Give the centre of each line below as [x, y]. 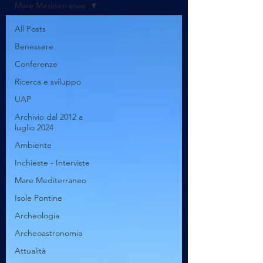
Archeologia [37, 215]
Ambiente [33, 145]
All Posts [30, 29]
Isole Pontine [38, 198]
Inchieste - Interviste [52, 163]
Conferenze [36, 64]
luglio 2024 [34, 127]
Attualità [30, 251]
